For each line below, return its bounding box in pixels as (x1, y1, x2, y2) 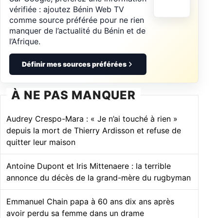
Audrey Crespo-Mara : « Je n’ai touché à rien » (6, 113, 178, 124)
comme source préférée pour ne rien (9, 15, 144, 25)
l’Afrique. (9, 36, 40, 46)
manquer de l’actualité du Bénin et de (9, 25, 145, 36)
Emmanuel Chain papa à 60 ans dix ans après (6, 196, 174, 206)
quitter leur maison (6, 137, 75, 147)
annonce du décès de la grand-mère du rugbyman (6, 172, 191, 182)
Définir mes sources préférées (21, 59, 127, 68)
